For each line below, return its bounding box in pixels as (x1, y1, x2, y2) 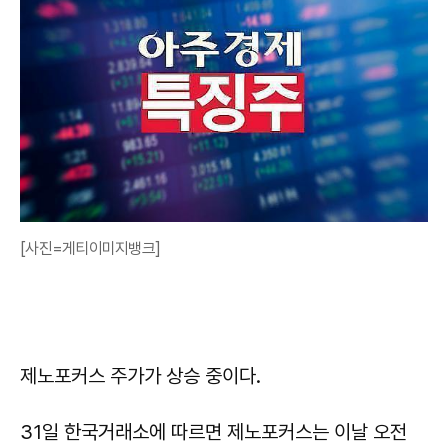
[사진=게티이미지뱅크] (20, 239, 160, 258)
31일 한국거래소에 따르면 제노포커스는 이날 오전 (20, 420, 407, 444)
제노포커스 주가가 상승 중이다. (20, 364, 261, 388)
